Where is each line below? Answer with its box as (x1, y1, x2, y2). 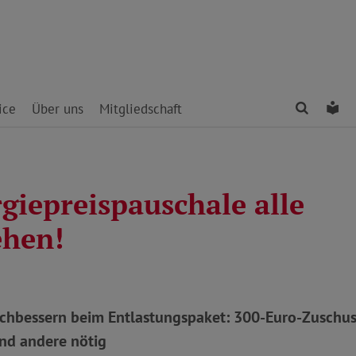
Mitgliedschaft (99, 100, 182, 118)
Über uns (32, 100, 83, 118)
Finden (310, 99, 350, 117)
